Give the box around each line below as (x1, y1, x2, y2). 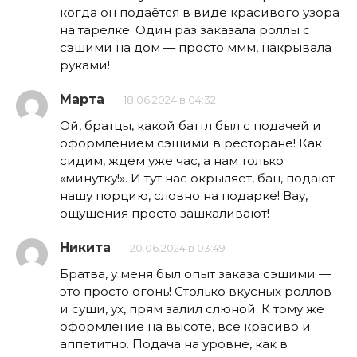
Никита (60, 240, 111, 256)
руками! (60, 57, 110, 73)
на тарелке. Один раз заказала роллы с (60, 22, 310, 38)
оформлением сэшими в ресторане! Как (60, 135, 322, 151)
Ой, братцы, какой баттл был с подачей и (60, 118, 321, 134)
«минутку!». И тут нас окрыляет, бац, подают (60, 171, 335, 186)
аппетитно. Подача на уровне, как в (60, 336, 288, 352)
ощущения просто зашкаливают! (60, 206, 269, 222)
